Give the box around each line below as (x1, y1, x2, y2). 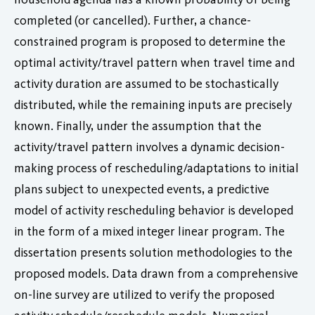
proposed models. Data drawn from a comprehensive (14, 265, 298, 281)
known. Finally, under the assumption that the (14, 117, 262, 134)
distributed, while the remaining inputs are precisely (14, 96, 292, 112)
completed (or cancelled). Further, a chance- (14, 12, 251, 28)
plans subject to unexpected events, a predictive (14, 181, 269, 197)
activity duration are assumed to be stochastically (14, 75, 278, 91)
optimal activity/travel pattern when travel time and (14, 54, 295, 70)
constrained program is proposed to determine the (14, 33, 285, 49)
